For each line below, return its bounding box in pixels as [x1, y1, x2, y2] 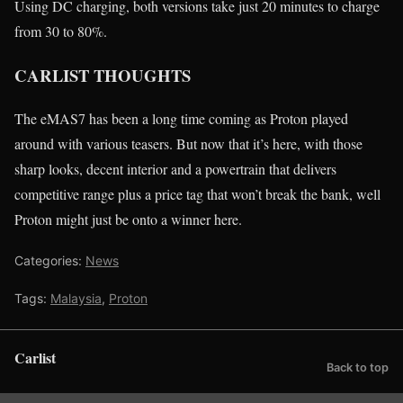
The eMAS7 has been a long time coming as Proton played [14, 109, 348, 129]
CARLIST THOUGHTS [14, 62, 191, 87]
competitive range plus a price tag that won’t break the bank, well [14, 184, 381, 204]
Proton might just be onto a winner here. [14, 210, 242, 229]
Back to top [327, 361, 389, 375]
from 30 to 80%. [14, 21, 107, 40]
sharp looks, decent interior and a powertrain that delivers [14, 159, 336, 179]
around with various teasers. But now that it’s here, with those [14, 134, 363, 154]
